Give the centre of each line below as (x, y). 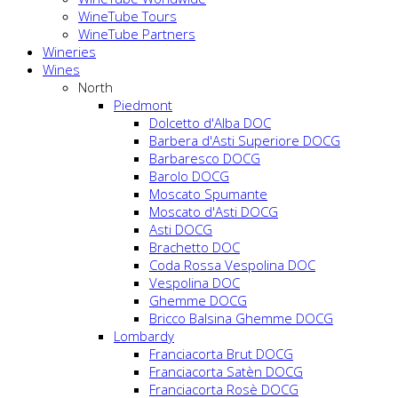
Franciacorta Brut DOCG (221, 354)
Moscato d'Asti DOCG (214, 212)
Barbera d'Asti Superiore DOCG (245, 141)
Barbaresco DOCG (205, 159)
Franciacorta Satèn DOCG (226, 372)
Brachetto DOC (195, 247)
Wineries (69, 52)
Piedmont (143, 105)
